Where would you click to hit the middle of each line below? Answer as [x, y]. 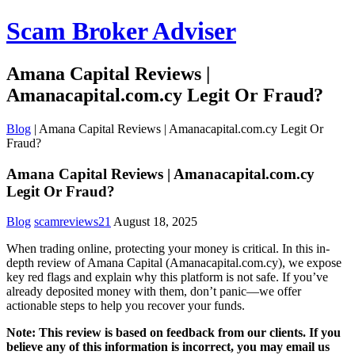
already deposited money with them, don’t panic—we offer [154, 292]
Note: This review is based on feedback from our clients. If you [174, 333]
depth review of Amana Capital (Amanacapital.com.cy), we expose [174, 263]
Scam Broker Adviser [121, 31]
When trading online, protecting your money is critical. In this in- [168, 249]
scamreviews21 [73, 222]
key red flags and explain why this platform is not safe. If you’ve [167, 277]
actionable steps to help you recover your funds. [126, 306]
